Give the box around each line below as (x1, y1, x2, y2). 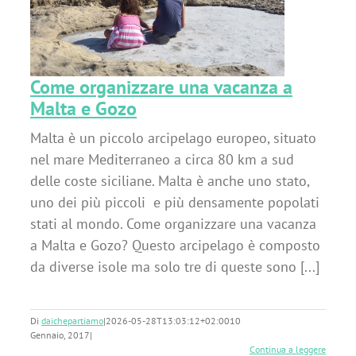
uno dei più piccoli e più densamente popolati (30, 193, 319, 211)
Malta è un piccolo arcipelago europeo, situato (30, 129, 316, 147)
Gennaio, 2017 (30, 329, 90, 341)
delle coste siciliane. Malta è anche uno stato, (30, 172, 309, 190)
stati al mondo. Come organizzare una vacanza (30, 215, 316, 233)
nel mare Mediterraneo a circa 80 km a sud (30, 150, 294, 168)
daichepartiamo (41, 315, 103, 327)
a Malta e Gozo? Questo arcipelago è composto (30, 236, 320, 254)
